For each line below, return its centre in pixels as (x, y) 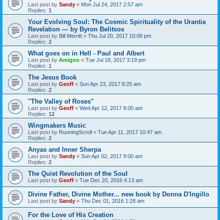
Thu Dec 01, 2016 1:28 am (113, 201)
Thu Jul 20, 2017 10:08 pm (120, 36)
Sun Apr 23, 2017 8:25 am (110, 84)
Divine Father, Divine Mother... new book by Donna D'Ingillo (119, 194)
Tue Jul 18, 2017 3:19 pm (116, 60)
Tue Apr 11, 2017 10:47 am (130, 132)
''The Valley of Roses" (61, 102)
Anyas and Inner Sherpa (65, 150)
